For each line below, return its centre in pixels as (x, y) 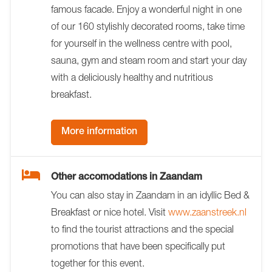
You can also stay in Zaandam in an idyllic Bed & (150, 195)
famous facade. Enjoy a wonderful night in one (146, 9)
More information (99, 132)
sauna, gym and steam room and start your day (149, 60)
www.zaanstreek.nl (207, 212)
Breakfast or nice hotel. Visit (110, 212)
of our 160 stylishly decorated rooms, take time (148, 26)
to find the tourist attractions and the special (142, 229)
